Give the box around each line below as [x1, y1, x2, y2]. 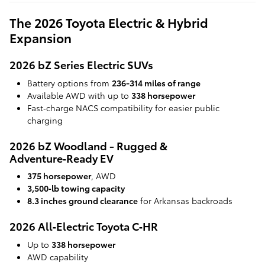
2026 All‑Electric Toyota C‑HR [9, 218, 158, 234]
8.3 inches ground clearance [27, 195, 138, 207]
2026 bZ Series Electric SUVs [9, 57, 153, 72]
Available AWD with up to [27, 89, 131, 101]
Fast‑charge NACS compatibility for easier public [27, 101, 219, 114]
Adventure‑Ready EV [9, 150, 114, 165]
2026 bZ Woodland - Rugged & [9, 137, 167, 153]
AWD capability [27, 250, 88, 263]
